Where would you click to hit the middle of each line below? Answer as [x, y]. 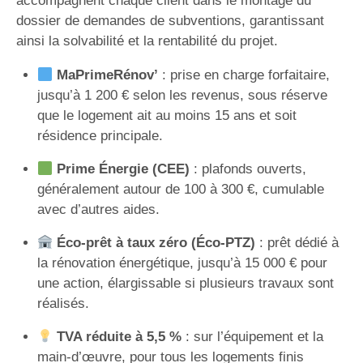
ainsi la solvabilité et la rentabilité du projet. [147, 41]
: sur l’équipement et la [252, 337]
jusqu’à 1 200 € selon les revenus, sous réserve [182, 95]
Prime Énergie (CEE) [123, 169]
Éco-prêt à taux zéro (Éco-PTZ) [156, 243]
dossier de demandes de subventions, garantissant [170, 21]
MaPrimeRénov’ [107, 75]
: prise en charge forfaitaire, [243, 75]
